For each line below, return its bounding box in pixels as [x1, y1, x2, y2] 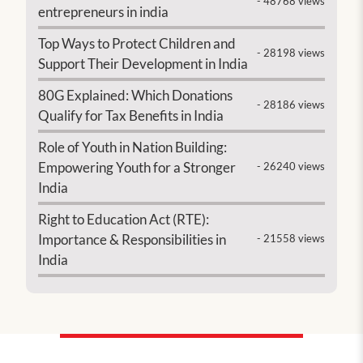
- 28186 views [256, 98, 325, 111]
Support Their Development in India [38, 54, 249, 72]
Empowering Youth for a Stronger [38, 158, 237, 176]
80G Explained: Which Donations [38, 86, 233, 104]
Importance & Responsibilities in [38, 230, 227, 248]
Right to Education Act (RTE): [38, 210, 210, 228]
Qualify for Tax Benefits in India [38, 106, 224, 124]
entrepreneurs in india [38, 2, 169, 20]
